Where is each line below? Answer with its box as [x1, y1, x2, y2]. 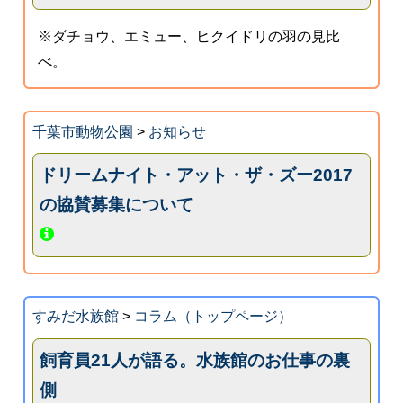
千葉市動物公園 [31, 123, 133, 139]
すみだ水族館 [31, 309, 119, 325]
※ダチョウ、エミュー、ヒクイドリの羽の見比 [38, 28, 341, 44]
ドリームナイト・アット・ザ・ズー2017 [40, 166, 354, 185]
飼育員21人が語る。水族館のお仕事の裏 [40, 351, 351, 371]
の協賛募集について [40, 195, 194, 215]
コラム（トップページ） [133, 309, 292, 325]
